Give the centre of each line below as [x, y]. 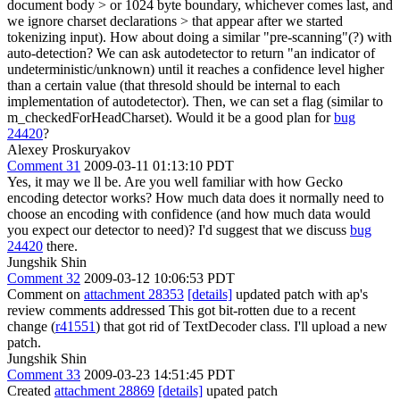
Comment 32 [44, 278]
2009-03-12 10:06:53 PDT [159, 278]
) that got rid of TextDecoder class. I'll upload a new [242, 326]
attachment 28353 [134, 294]
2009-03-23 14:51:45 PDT [159, 374]
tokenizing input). [57, 37]
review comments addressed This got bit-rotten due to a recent [181, 310]
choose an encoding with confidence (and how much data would [189, 213]
